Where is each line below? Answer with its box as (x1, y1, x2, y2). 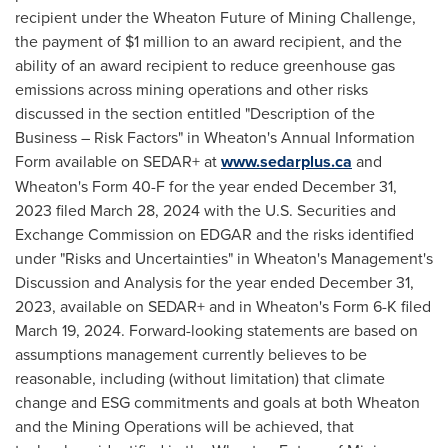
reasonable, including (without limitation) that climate (15, 367, 385, 389)
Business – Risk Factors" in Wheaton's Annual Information (15, 126, 415, 148)
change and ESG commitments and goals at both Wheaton (15, 391, 420, 413)
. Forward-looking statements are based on (121, 319, 418, 341)
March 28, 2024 (90, 199, 200, 221)
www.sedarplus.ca (221, 150, 352, 173)
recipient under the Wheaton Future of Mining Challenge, (15, 6, 416, 28)
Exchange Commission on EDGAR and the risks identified (15, 223, 414, 245)
